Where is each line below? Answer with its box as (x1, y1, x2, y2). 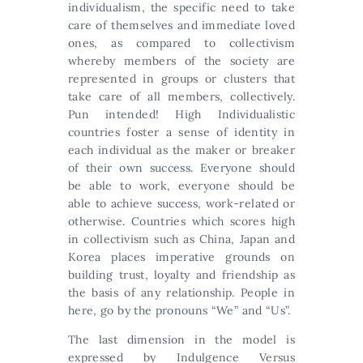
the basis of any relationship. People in (68, 285, 295, 301)
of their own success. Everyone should (68, 160, 295, 176)
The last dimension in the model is (68, 332, 295, 348)
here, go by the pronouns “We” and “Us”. (68, 303, 291, 318)
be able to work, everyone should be (68, 178, 295, 194)
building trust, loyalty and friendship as (68, 267, 295, 283)
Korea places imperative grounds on (68, 250, 295, 265)
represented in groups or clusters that (68, 71, 295, 87)
